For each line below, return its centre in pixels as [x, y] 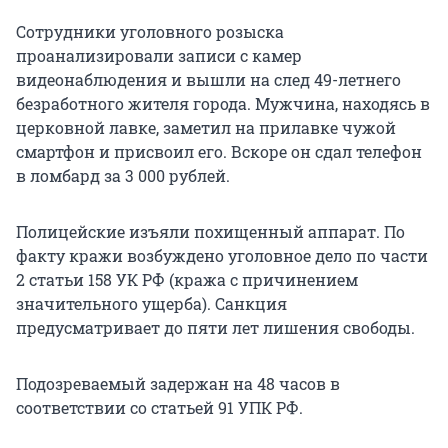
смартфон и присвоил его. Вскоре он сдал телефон [219, 152]
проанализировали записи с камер [159, 56]
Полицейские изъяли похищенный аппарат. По [210, 232]
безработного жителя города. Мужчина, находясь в [223, 104]
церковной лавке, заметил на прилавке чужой [206, 128]
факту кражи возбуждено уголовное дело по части [222, 256]
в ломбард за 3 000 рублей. [123, 176]
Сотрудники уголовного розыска [150, 32]
